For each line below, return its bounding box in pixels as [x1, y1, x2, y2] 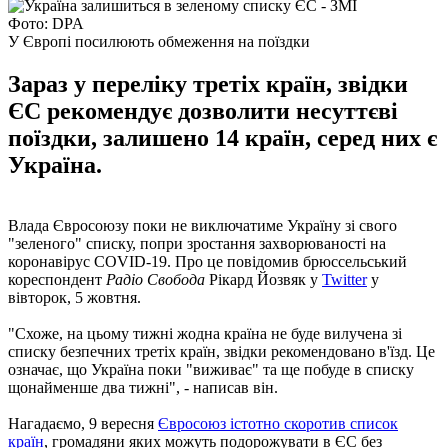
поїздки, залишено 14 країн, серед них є [8, 124, 437, 151]
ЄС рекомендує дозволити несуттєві [8, 97, 398, 124]
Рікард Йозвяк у [205, 270, 322, 288]
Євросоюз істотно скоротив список [158, 414, 398, 432]
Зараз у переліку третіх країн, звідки [8, 70, 408, 97]
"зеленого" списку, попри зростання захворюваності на [8, 234, 386, 252]
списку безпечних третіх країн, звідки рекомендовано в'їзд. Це [8, 342, 435, 360]
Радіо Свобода [106, 270, 205, 288]
